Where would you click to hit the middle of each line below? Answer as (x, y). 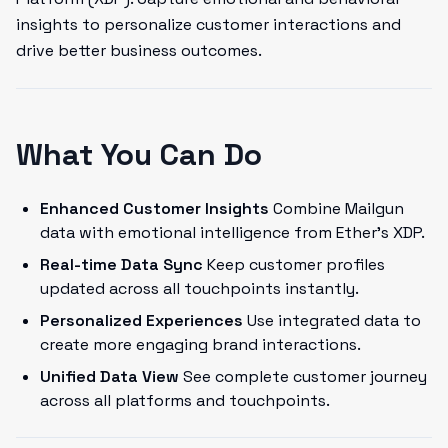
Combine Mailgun (336, 208)
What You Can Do (139, 154)
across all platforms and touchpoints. (185, 400)
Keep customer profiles (294, 264)
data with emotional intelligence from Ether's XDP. (232, 232)
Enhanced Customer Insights (154, 208)
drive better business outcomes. (139, 50)
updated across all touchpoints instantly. (199, 288)
